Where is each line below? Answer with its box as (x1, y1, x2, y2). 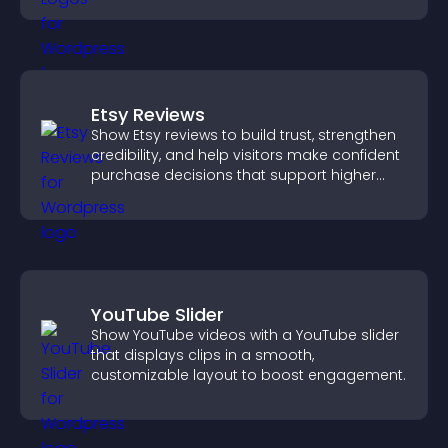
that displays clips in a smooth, (91, 345, 314, 365)
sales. (91, 185, 132, 205)
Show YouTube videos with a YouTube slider (91, 325, 399, 345)
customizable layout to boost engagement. (91, 365, 406, 385)
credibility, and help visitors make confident (91, 145, 400, 165)
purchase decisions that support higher (91, 165, 376, 185)
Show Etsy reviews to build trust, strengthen (91, 125, 396, 145)
